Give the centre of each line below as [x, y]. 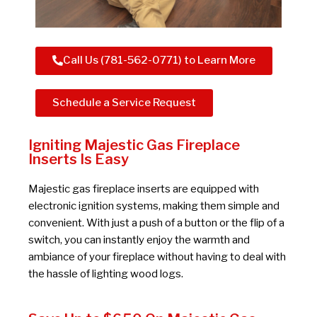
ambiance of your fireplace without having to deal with [157, 257]
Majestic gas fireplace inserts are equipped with [144, 189]
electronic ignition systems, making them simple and [154, 206]
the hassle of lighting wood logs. [106, 273]
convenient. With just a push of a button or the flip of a [156, 223]
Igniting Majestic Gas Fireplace [134, 145]
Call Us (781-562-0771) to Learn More [159, 60]
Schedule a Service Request [124, 102]
